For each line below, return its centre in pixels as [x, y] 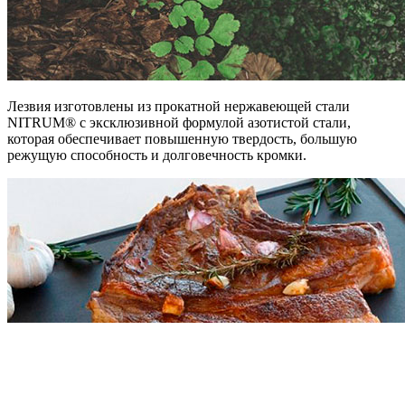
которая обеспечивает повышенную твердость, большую [182, 139]
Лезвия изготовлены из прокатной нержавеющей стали [179, 107]
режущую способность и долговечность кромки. [157, 155]
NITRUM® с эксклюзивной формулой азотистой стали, [179, 123]
